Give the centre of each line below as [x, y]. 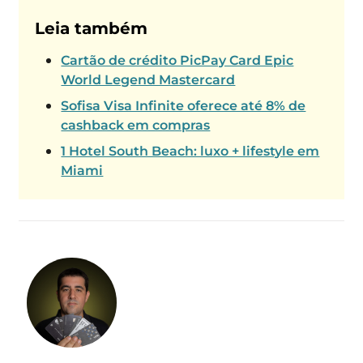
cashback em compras [136, 126]
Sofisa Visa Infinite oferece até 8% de [184, 106]
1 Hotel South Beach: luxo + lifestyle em [190, 152]
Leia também [92, 29]
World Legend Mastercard [148, 80]
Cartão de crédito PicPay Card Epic [177, 61]
